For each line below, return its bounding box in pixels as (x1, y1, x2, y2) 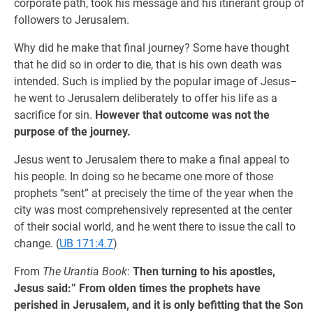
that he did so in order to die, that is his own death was (14, 58, 282, 71)
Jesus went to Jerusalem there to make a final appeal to (14, 153, 289, 166)
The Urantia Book (43, 265, 127, 278)
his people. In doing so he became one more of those (14, 170, 273, 183)
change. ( (14, 237, 59, 250)
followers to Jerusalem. (14, 13, 129, 27)
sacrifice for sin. (14, 108, 95, 122)
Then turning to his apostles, (133, 265, 275, 278)
